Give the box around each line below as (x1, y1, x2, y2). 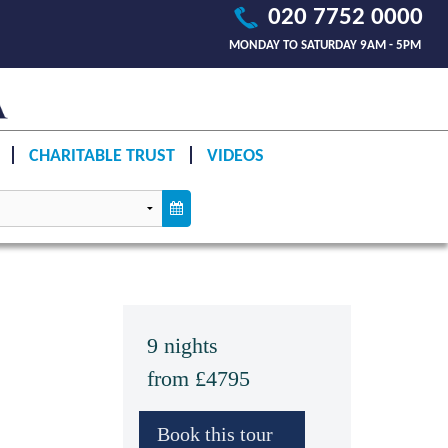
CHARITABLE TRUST (28, 146, 175, 166)
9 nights (147, 333, 218, 358)
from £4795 (147, 366, 250, 391)
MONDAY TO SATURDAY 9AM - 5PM (229, 39, 421, 52)
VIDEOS (206, 146, 264, 166)
